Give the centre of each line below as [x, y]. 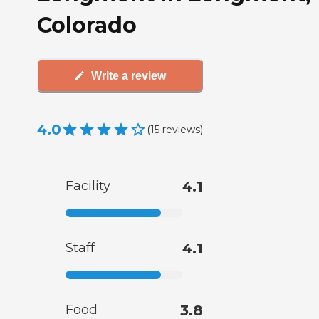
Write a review [129, 75]
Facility [88, 186]
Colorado [87, 25]
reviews [181, 129]
